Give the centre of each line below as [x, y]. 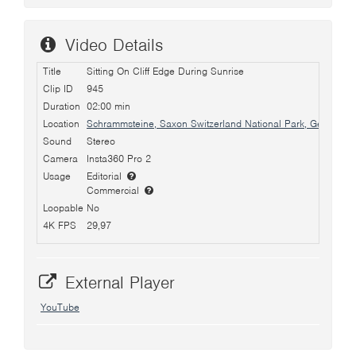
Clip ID [58, 89]
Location [61, 124]
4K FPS [60, 225]
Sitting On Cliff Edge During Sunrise [165, 71]
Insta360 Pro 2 [119, 159]
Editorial [106, 176]
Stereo [101, 141]
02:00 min [108, 106]
